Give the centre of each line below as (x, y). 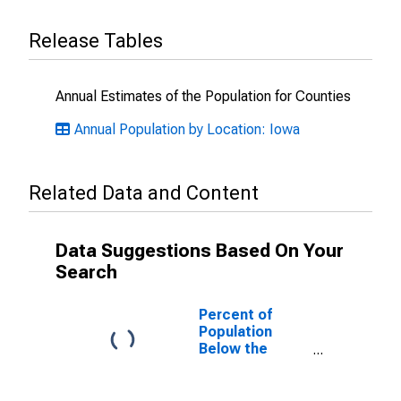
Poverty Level (245, 366)
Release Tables (96, 41)
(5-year (223, 383)
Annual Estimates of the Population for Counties (203, 96)
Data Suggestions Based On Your (200, 251)
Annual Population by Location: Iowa (187, 129)
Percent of (235, 315)
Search (86, 272)
